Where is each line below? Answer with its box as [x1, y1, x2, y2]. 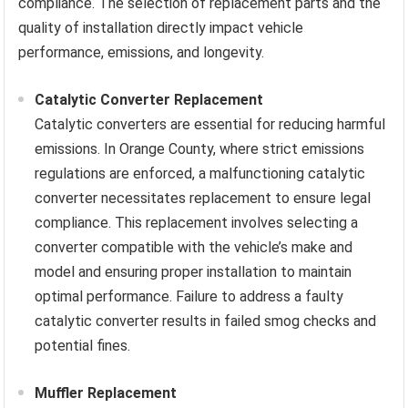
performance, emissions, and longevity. [18, 44, 265, 62]
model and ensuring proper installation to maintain [35, 263, 352, 281]
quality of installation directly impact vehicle [18, 19, 304, 37]
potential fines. [35, 337, 131, 355]
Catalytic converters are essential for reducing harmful [35, 116, 386, 134]
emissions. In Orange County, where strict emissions [35, 140, 365, 158]
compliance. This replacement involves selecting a [35, 214, 359, 232]
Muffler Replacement [35, 384, 178, 403]
